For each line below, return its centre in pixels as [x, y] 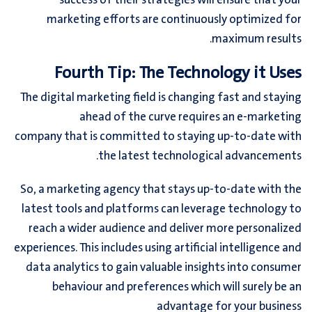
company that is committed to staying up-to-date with [158, 137]
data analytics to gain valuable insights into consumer [164, 268]
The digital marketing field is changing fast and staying [161, 98]
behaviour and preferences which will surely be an [177, 288]
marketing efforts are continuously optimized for [174, 20]
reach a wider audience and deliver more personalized [165, 229]
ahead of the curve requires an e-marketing [190, 118]
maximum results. [257, 40]
